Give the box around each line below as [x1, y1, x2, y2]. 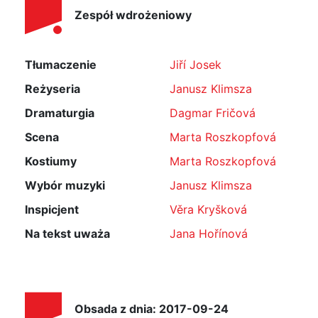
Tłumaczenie [25, 57, 97, 72]
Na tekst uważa [25, 226, 110, 241]
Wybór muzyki [25, 178, 105, 192]
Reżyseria [25, 82, 80, 96]
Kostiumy [25, 154, 77, 168]
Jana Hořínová [170, 226, 248, 241]
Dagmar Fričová [170, 106, 256, 120]
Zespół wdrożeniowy [75, 8, 192, 23]
